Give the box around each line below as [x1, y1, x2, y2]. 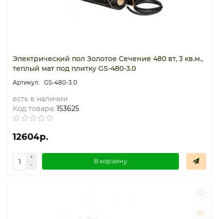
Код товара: [13, 104, 55, 113]
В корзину [94, 157, 127, 165]
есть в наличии [13, 94, 68, 103]
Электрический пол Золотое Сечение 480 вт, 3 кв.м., [13, 54, 203, 63]
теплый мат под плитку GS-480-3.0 [13, 64, 136, 73]
